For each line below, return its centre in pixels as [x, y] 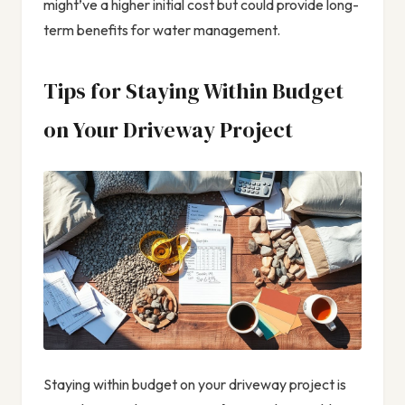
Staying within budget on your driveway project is [195, 385]
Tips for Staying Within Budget [193, 91]
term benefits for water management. [162, 30]
